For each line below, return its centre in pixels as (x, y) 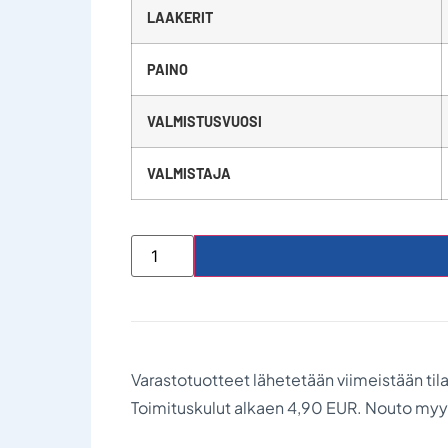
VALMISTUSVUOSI (204, 121)
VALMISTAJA (188, 173)
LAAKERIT (179, 17)
